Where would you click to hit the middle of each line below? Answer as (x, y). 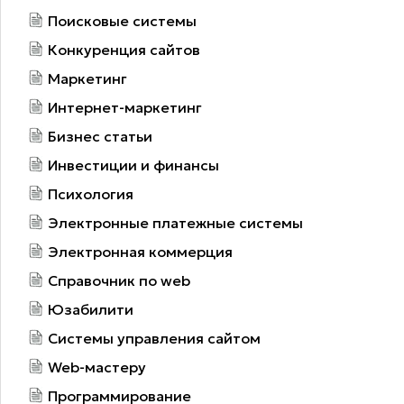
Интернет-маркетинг (125, 107)
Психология (91, 193)
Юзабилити (91, 309)
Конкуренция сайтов (124, 49)
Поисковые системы (122, 20)
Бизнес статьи (100, 136)
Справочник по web (119, 280)
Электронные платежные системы (175, 222)
